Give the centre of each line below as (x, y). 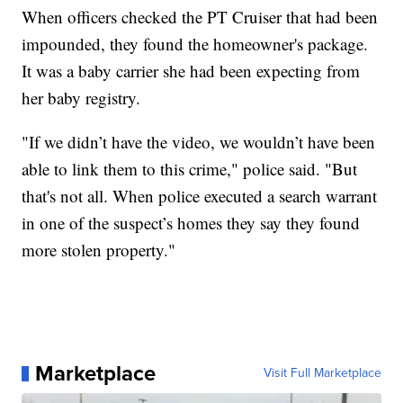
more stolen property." (99, 250)
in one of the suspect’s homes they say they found (191, 223)
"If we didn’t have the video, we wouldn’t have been (199, 142)
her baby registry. (81, 98)
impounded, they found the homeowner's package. (195, 44)
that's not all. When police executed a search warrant (200, 196)
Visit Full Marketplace (322, 373)
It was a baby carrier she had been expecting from (191, 71)
